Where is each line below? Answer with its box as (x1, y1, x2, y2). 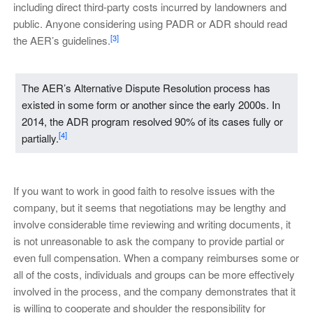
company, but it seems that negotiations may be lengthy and (13, 199, 286, 214)
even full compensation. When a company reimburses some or (13, 249, 299, 265)
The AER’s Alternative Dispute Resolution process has (21, 80, 270, 95)
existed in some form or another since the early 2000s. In (21, 96, 280, 112)
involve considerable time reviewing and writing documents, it (13, 216, 291, 231)
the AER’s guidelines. (13, 33, 110, 48)
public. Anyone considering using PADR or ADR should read (13, 16, 287, 31)
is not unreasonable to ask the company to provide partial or (13, 233, 284, 248)
